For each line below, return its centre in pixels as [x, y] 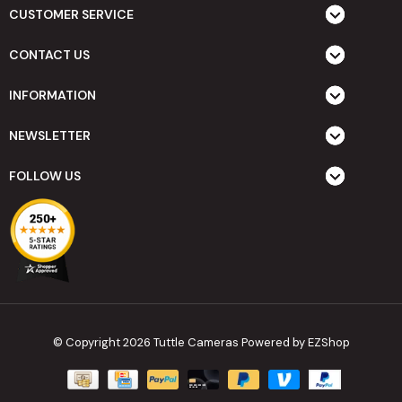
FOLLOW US [45, 175]
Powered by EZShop [295, 343]
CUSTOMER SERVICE [71, 14]
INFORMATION [52, 95]
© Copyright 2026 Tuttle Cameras [147, 343]
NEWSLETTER [50, 135]
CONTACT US [49, 54]
